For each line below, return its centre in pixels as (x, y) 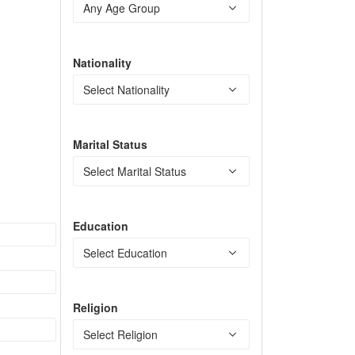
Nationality (102, 63)
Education (101, 226)
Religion (95, 308)
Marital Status (110, 145)
